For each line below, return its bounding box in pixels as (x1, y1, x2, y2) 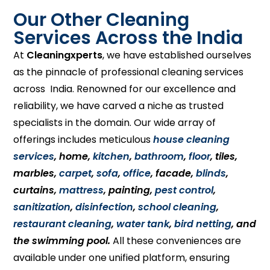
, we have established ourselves (102, 48, 252, 62)
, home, (54, 149, 93, 163)
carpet (59, 166, 92, 180)
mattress (59, 183, 104, 197)
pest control (155, 183, 214, 197)
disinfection (75, 200, 134, 214)
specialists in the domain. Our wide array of (13, 116, 216, 130)
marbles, (13, 166, 60, 180)
